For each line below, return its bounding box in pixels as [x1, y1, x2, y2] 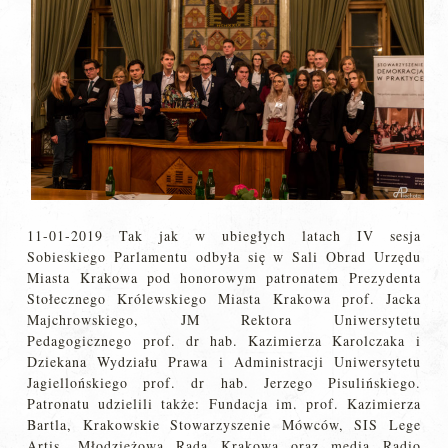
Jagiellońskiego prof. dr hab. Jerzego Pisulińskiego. [27, 372, 421, 392]
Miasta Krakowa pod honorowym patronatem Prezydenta [27, 267, 421, 287]
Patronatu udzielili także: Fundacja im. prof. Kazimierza [27, 393, 421, 413]
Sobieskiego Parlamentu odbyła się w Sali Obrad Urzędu [27, 246, 421, 266]
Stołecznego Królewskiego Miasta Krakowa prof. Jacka [27, 288, 421, 308]
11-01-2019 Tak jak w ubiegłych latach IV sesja [27, 225, 421, 245]
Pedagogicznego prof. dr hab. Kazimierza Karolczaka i [27, 330, 421, 350]
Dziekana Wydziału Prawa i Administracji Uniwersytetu [27, 351, 421, 371]
